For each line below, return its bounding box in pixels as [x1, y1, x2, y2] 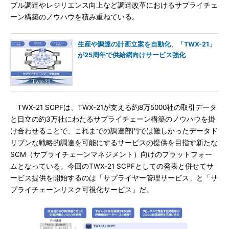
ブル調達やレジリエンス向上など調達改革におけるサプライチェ [10, 1, 218, 9]
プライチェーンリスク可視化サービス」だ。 [10, 186, 153, 194]
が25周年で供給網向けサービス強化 [78, 51, 186, 59]
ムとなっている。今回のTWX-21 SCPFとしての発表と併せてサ [10, 162, 214, 170]
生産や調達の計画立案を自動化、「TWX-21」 [78, 40, 216, 48]
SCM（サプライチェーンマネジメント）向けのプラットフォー [10, 150, 212, 158]
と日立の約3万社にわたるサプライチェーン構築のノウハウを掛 [10, 115, 215, 123]
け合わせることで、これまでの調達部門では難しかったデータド [10, 127, 218, 135]
